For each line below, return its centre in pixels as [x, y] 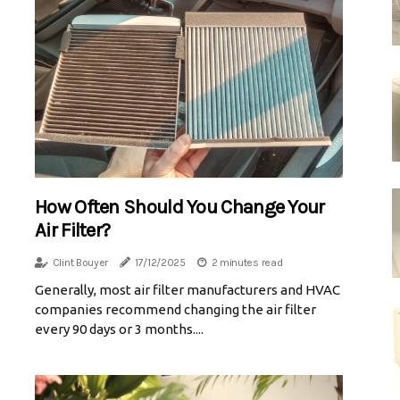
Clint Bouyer [80, 262]
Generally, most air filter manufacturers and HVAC [187, 289]
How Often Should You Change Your [180, 207]
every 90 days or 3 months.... [119, 329]
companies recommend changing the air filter [175, 309]
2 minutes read [247, 262]
